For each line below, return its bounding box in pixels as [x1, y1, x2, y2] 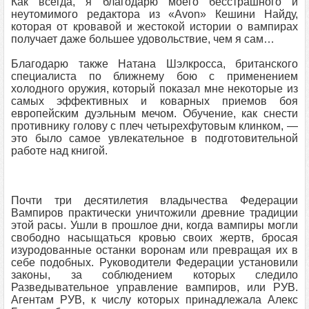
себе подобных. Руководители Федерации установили [11, 257, 298, 268]
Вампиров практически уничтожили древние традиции [11, 207, 298, 219]
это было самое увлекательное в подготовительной [11, 132, 298, 144]
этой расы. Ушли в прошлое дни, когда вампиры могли [11, 219, 298, 231]
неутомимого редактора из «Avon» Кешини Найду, [11, 8, 298, 20]
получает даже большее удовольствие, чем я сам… [11, 33, 275, 45]
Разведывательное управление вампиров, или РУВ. [11, 281, 298, 293]
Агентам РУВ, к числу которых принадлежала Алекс [11, 294, 298, 306]
